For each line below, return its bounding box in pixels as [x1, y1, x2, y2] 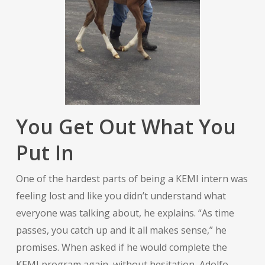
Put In [15, 138, 74, 166]
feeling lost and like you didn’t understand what [15, 189, 226, 202]
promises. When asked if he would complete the [15, 240, 227, 254]
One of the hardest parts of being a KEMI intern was [15, 172, 248, 185]
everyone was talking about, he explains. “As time [15, 206, 234, 219]
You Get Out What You [15, 112, 236, 140]
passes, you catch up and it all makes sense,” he [15, 223, 227, 237]
